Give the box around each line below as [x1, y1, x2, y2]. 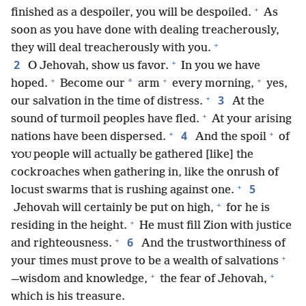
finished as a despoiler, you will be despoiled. [11, 6, 251, 19]
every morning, [169, 77, 254, 90]
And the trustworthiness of [139, 237, 286, 250]
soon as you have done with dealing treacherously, [11, 24, 279, 37]
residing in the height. [11, 219, 127, 232]
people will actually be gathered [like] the [33, 148, 253, 161]
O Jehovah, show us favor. [25, 59, 169, 72]
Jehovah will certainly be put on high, [11, 201, 214, 214]
